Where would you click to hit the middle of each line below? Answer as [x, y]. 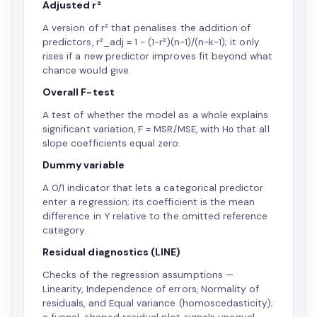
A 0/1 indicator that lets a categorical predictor [153, 188]
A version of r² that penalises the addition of [147, 28]
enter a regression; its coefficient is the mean [149, 202]
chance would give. [87, 70]
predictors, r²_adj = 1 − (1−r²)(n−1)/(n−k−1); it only [151, 42]
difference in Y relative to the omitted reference [155, 216]
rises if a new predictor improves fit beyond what [158, 56]
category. [65, 230]
